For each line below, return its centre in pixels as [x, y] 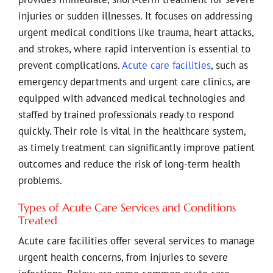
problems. [40, 180]
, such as [229, 65]
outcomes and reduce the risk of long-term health [129, 164]
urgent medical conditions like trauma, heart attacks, [136, 32]
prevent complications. [70, 65]
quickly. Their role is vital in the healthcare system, [132, 131]
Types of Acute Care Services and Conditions [127, 207]
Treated [37, 220]
